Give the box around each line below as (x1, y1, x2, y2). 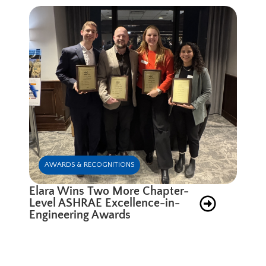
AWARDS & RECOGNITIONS (45, 160, 135, 169)
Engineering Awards (29, 208, 134, 221)
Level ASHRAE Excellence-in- (29, 196, 180, 210)
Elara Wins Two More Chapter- (29, 184, 189, 198)
